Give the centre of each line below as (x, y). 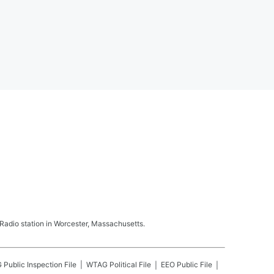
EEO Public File (187, 265)
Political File (130, 265)
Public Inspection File (40, 265)
